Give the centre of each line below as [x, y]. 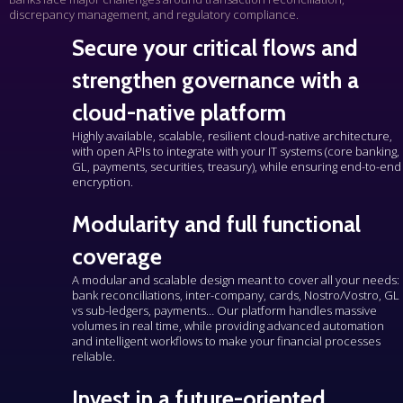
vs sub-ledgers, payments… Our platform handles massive [224, 310]
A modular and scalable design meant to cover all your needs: [236, 279]
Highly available [112, 135]
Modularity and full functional [216, 224]
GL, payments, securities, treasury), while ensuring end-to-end [237, 166]
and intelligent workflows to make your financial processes [226, 340]
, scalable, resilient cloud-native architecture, [273, 135]
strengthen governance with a [215, 80]
